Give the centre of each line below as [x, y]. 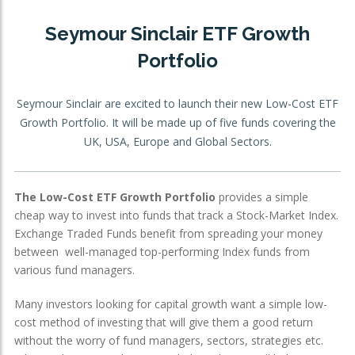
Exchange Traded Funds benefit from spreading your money [168, 233]
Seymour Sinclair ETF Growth [177, 33]
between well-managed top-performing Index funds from [162, 251]
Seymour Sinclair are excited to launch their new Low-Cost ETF [177, 103]
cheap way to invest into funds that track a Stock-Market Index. [176, 215]
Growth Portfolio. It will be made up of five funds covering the [177, 122]
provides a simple [262, 197]
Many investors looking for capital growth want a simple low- [171, 303]
